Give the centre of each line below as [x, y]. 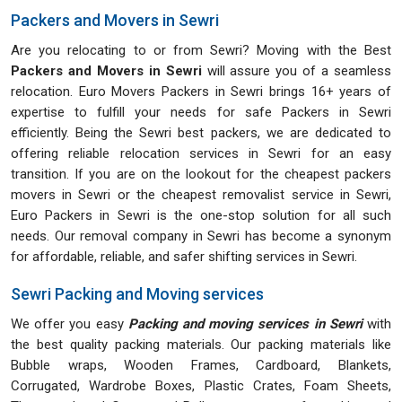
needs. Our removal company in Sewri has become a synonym [201, 236]
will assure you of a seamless [297, 71]
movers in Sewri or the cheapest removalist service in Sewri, [201, 195]
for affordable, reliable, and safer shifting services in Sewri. [184, 257]
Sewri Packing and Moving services [137, 294]
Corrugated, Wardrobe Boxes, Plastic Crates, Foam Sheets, [201, 386]
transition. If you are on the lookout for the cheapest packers [201, 175]
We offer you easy [70, 324]
